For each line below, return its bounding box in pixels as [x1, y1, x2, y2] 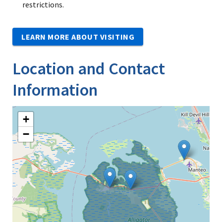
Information [12, 79, 98, 100]
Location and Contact [12, 57, 165, 79]
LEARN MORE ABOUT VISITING [21, 31, 135, 42]
